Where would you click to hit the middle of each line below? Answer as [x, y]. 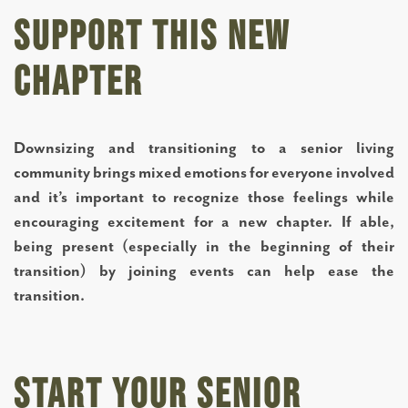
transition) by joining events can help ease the [204, 272]
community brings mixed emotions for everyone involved [204, 173]
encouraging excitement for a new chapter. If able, [204, 223]
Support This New [152, 35]
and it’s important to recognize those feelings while [204, 198]
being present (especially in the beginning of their [204, 247]
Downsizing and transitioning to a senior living [204, 149]
